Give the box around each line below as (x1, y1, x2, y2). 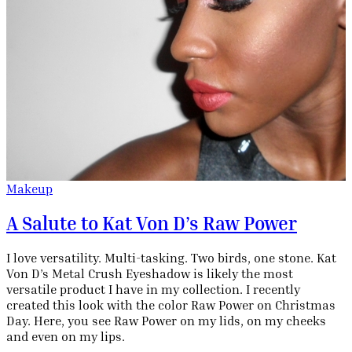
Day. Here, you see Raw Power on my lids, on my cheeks (6, 312, 326, 328)
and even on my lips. (6, 328, 125, 344)
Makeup (6, 181, 53, 196)
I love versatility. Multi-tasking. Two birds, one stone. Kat (6, 249, 336, 266)
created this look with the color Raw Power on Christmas (6, 296, 335, 313)
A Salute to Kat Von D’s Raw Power (6, 211, 297, 234)
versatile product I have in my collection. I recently (6, 280, 300, 297)
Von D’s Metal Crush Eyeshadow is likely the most (6, 265, 293, 281)
